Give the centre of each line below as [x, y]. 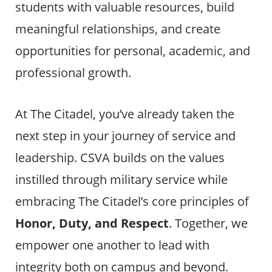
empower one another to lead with [113, 245]
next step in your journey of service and [126, 136]
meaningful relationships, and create [118, 29]
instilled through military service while [122, 179]
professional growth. [73, 73]
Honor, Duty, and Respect [92, 223]
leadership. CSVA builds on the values [120, 158]
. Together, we [209, 223]
